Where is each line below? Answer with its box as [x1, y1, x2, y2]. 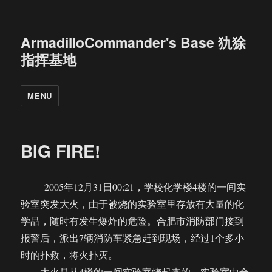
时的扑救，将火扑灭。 [21, 248, 118, 261]
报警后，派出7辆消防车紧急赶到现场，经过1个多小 [21, 231, 245, 244]
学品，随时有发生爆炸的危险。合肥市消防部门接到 [21, 214, 245, 227]
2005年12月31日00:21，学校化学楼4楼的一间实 [21, 180, 246, 193]
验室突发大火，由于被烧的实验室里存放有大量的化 [21, 197, 245, 210]
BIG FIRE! [21, 138, 101, 163]
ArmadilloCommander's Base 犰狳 [21, 32, 246, 52]
